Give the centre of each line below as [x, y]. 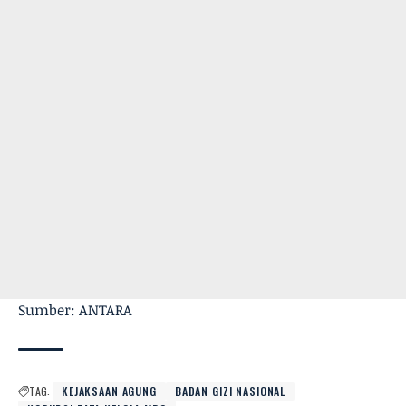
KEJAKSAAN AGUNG [109, 391]
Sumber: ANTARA [75, 310]
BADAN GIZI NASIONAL [230, 391]
